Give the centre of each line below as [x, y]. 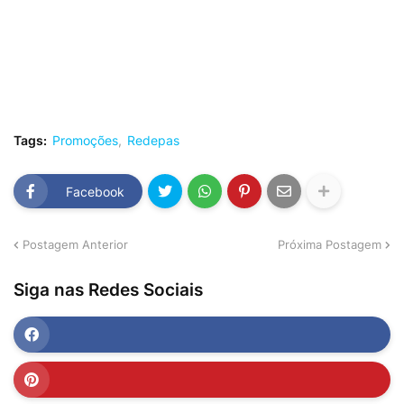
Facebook [95, 191]
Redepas [153, 140]
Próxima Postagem [330, 244]
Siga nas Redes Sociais [108, 290]
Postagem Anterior [75, 244]
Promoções [85, 140]
